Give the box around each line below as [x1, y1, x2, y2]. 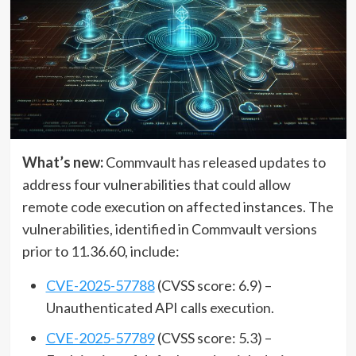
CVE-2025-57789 [45, 328, 155, 346]
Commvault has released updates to [103, 153, 326, 171]
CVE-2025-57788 [45, 276, 155, 294]
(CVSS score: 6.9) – [154, 276, 272, 294]
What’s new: [21, 153, 103, 171]
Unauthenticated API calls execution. [45, 298, 274, 316]
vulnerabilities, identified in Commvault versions [21, 219, 317, 238]
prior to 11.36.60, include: [21, 242, 180, 260]
